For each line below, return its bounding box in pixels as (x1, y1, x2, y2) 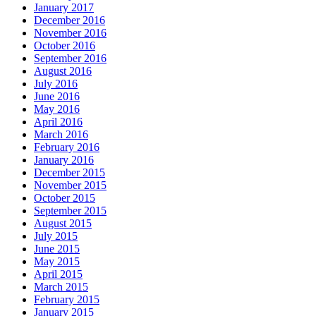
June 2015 (34, 242, 80, 255)
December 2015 (34, 166, 105, 178)
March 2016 (34, 128, 88, 140)
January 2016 (34, 153, 94, 166)
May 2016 (34, 102, 80, 115)
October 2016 (34, 39, 95, 51)
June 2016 (34, 90, 80, 102)
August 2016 (34, 64, 92, 77)
